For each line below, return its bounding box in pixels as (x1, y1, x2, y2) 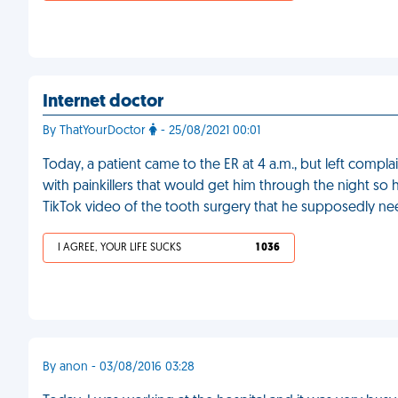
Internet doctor (43, 93, 163, 111)
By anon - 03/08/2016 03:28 (43, 361, 195, 374)
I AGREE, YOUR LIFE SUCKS (58, 243, 181, 253)
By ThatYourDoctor (43, 124, 149, 138)
